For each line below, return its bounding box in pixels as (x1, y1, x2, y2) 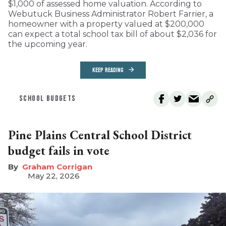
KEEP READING (92, 64, 124, 76)
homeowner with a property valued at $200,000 (8, 19, 204, 29)
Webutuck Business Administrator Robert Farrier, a (8, 9, 213, 19)
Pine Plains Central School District (8, 127, 192, 143)
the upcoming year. (8, 39, 87, 49)
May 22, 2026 (28, 171, 80, 181)
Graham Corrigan (22, 161, 92, 172)
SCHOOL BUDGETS (19, 93, 76, 103)
